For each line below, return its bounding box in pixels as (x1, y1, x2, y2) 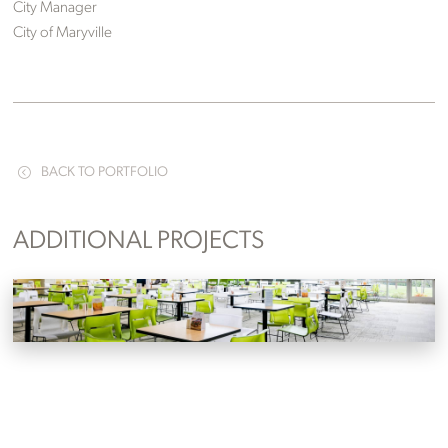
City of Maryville (13, 24, 113, 41)
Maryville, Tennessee (24, 311, 140, 327)
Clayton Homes (24, 291, 136, 309)
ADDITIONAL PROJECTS (13, 228, 265, 254)
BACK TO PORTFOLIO (41, 164, 169, 180)
